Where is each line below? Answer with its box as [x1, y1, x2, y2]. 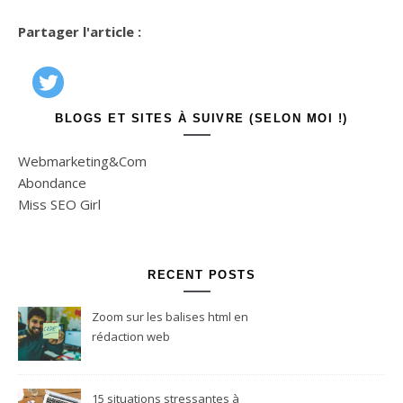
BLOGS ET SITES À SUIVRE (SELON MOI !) [55, 111, 348, 125]
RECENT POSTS [148, 267, 255, 282]
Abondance [18, 173, 86, 192]
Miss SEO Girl [18, 194, 101, 213]
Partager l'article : [18, 22, 141, 40]
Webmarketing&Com [18, 151, 147, 170]
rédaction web [92, 327, 170, 345]
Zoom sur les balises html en [92, 308, 248, 325]
